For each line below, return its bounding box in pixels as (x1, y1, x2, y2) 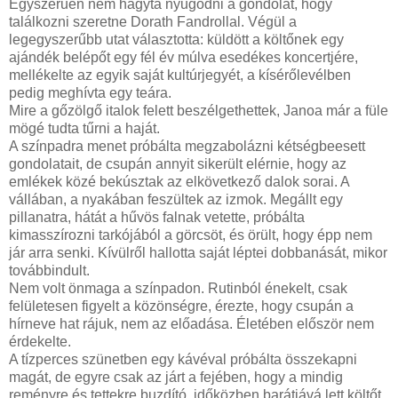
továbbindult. (9, 263, 90, 279)
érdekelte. (9, 334, 71, 350)
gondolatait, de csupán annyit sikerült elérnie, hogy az (9, 156, 346, 172)
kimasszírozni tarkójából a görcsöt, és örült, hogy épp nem (9, 227, 372, 243)
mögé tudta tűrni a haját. (9, 121, 160, 137)
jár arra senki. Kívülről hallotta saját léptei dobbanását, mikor (9, 245, 387, 261)
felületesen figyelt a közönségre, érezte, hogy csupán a (9, 298, 354, 314)
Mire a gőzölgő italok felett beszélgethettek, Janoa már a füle (9, 103, 388, 119)
